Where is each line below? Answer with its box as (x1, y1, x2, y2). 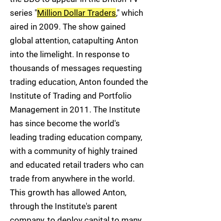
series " (10, 8, 37, 18)
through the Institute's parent (10, 201, 117, 211)
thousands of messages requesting (10, 63, 142, 73)
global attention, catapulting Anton (10, 36, 138, 45)
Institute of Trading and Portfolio (10, 91, 132, 101)
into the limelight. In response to (10, 49, 130, 59)
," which (116, 8, 143, 18)
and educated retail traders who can (10, 160, 144, 170)
